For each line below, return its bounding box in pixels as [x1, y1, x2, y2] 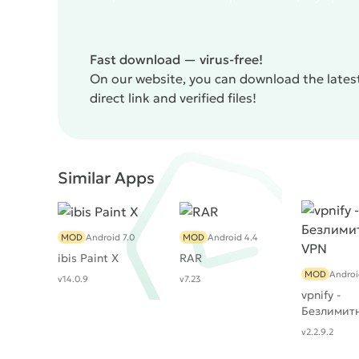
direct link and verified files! [90, 90, 256, 106]
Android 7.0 [86, 232, 135, 244]
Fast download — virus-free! [90, 51, 263, 67]
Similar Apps [58, 167, 155, 188]
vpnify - [301, 288, 341, 302]
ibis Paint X [58, 251, 119, 266]
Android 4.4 [208, 232, 258, 244]
